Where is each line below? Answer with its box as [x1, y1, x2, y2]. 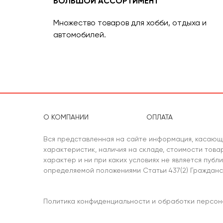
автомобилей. [53, 30, 106, 39]
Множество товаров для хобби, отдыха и [53, 18, 207, 27]
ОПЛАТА [146, 113, 173, 121]
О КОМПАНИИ [43, 113, 89, 121]
